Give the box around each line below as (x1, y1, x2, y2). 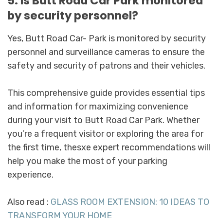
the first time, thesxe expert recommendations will (7, 142, 210, 153)
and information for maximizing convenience (7, 101, 188, 112)
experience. (7, 169, 54, 181)
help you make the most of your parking (7, 156, 167, 167)
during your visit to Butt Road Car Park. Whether (7, 115, 200, 126)
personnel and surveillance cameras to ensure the (7, 47, 205, 58)
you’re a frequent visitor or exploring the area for (7, 128, 203, 140)
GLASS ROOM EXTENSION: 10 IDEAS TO (51, 197, 209, 208)
